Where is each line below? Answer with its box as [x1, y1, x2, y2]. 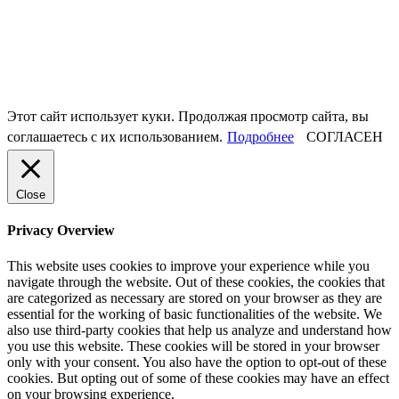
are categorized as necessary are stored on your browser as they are [7, 289, 382, 305]
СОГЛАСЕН [306, 129, 383, 145]
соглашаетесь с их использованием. [7, 129, 223, 145]
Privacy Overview [7, 223, 115, 239]
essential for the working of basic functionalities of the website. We [7, 305, 382, 322]
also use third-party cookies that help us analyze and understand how [7, 322, 392, 338]
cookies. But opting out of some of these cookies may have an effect [7, 370, 389, 386]
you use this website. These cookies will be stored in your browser [7, 338, 379, 354]
